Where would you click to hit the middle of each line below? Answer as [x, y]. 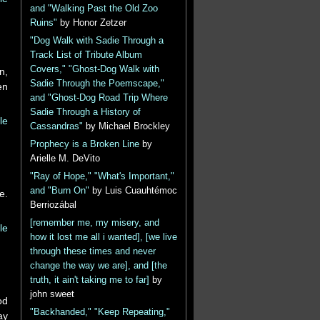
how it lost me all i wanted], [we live [103, 237]
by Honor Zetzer [91, 23]
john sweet [52, 294]
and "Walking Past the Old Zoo [94, 9]
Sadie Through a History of [85, 112]
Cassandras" [56, 126]
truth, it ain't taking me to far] [89, 280]
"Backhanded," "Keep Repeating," [100, 312]
